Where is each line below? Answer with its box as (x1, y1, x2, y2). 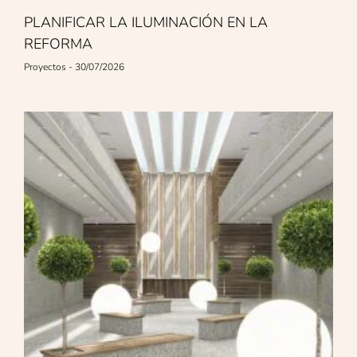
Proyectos (24, 60, 69, 73)
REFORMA (24, 33, 92, 53)
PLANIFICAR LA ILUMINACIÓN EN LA (24, 12, 268, 32)
